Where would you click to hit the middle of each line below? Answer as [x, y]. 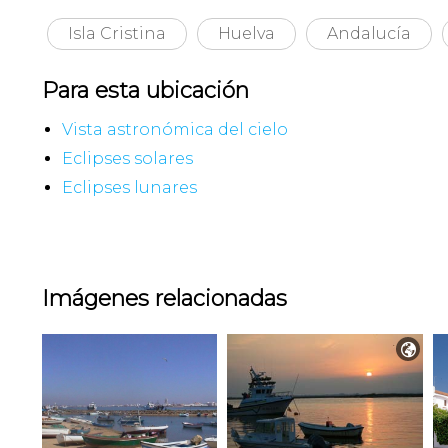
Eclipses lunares [129, 187]
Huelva [246, 33]
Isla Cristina [117, 33]
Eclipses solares [127, 158]
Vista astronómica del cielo [175, 129]
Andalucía [369, 33]
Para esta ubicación [145, 90]
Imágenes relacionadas [164, 298]
